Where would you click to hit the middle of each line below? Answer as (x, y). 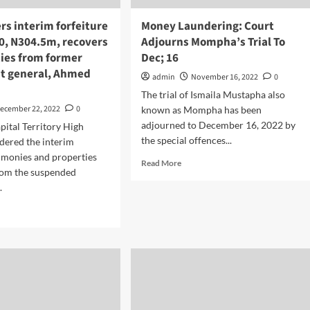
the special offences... (186, 140)
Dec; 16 (159, 58)
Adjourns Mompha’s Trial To (213, 42)
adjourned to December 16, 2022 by (218, 125)
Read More (161, 163)
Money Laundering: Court (207, 26)
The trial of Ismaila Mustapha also (213, 94)
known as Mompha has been (201, 110)
